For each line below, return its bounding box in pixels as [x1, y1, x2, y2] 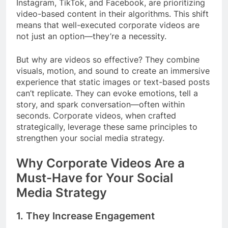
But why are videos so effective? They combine [16, 54, 199, 65]
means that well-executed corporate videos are [16, 20, 199, 31]
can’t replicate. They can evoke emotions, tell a [16, 88, 198, 99]
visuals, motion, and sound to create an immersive [16, 66, 210, 76]
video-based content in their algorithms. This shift [16, 9, 209, 19]
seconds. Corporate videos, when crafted [16, 110, 176, 121]
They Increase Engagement [26, 210, 155, 222]
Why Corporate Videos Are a [16, 156, 185, 171]
